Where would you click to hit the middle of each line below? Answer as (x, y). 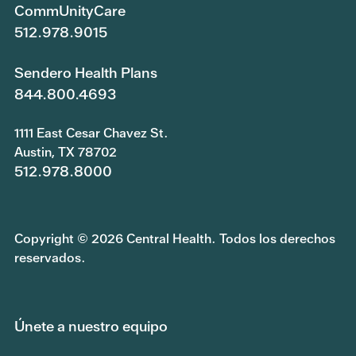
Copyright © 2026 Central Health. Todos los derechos (175, 238)
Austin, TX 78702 (66, 152)
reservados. (50, 257)
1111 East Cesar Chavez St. (91, 133)
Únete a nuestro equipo (91, 326)
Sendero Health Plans (86, 72)
